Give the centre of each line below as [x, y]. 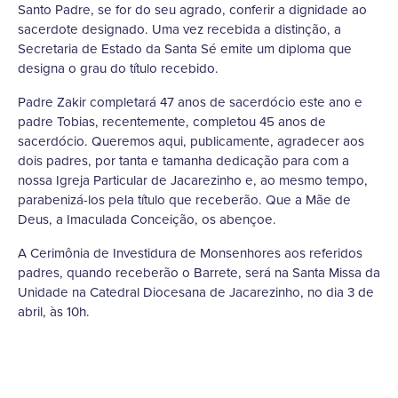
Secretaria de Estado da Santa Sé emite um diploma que [185, 49]
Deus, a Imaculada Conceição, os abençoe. [147, 219]
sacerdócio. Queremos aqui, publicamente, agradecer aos [191, 141]
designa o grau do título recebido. [118, 68]
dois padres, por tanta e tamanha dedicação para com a [183, 161]
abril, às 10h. [54, 312]
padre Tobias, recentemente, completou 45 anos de [172, 122]
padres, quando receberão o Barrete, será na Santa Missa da [199, 273]
